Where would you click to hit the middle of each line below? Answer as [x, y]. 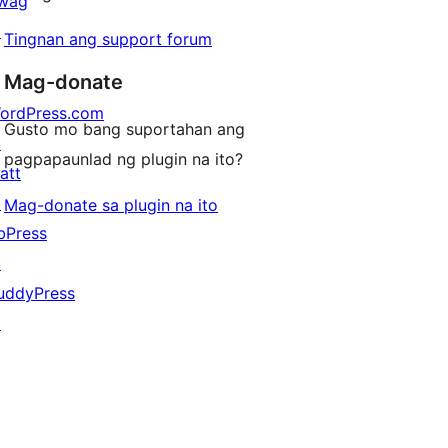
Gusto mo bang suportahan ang [124, 129]
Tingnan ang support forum [108, 39]
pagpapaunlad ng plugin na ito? [123, 159]
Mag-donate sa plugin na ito [111, 205]
